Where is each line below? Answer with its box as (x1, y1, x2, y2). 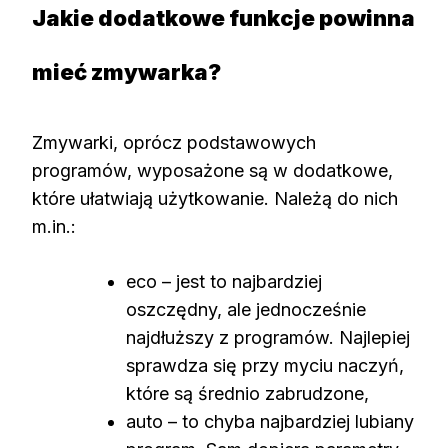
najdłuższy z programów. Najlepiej (126, 326, 410, 348)
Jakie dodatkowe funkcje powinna (32, 5, 415, 32)
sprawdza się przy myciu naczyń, (126, 354, 404, 376)
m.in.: (32, 215, 76, 237)
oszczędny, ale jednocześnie (126, 298, 366, 320)
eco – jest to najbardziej (126, 270, 322, 292)
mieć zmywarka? (32, 59, 221, 86)
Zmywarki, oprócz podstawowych (32, 131, 316, 153)
